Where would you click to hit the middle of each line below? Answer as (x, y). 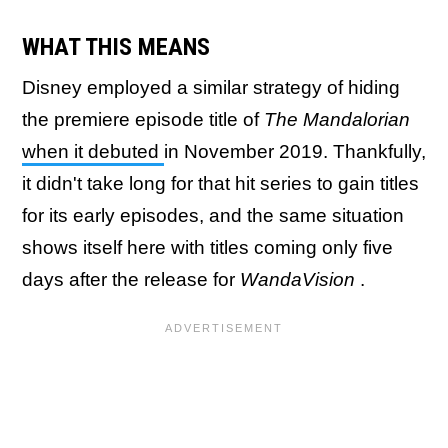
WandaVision (300, 279)
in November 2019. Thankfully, (295, 151)
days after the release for (131, 279)
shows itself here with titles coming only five (207, 247)
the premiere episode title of (143, 119)
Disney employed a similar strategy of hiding (211, 87)
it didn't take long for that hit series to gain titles (220, 183)
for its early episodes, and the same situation (213, 215)
